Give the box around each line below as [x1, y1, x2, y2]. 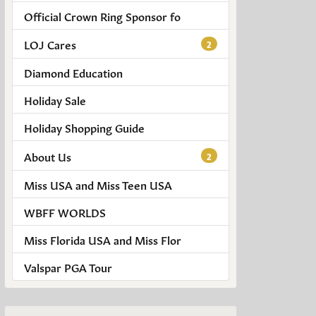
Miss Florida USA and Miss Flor [24, 231, 181, 247]
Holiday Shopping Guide [24, 119, 145, 135]
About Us [24, 147, 71, 164]
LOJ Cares [24, 36, 76, 52]
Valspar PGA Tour [24, 258, 112, 274]
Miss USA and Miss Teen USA [24, 176, 172, 192]
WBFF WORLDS [24, 203, 106, 219]
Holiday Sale [24, 92, 86, 108]
